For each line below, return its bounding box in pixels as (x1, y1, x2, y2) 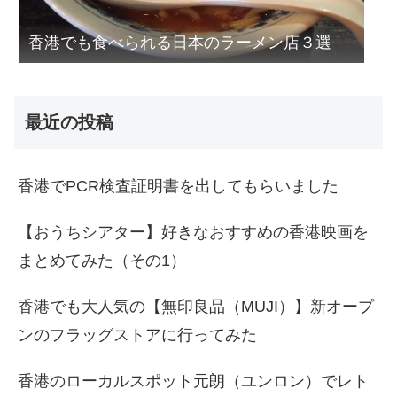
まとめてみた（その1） (18, 252, 186, 270)
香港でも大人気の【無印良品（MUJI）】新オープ (18, 298, 374, 316)
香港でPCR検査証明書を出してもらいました (18, 177, 339, 196)
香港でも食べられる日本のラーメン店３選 (27, 34, 331, 52)
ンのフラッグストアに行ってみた (18, 326, 257, 345)
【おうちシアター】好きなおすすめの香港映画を (18, 223, 369, 242)
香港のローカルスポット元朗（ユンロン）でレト (18, 372, 369, 391)
